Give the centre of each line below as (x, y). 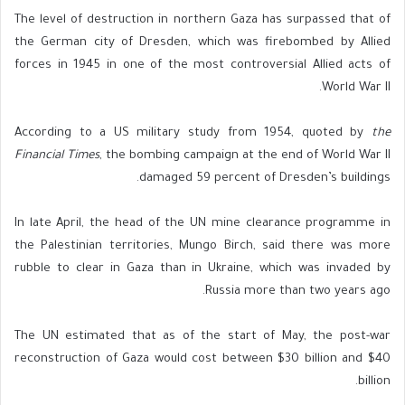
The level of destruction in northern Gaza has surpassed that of (202, 21)
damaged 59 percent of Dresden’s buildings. (265, 179)
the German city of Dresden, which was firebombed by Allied (202, 43)
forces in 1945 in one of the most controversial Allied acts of (202, 66)
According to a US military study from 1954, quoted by (193, 134)
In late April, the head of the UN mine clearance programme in (202, 224)
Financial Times (57, 156)
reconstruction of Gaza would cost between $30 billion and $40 (202, 360)
